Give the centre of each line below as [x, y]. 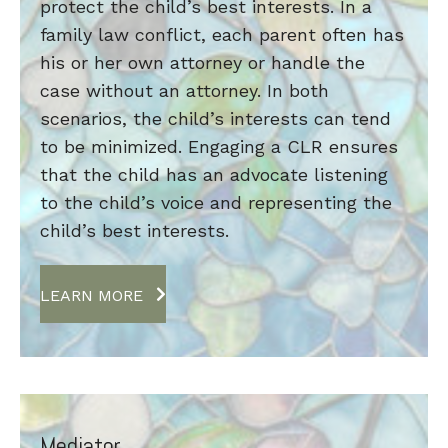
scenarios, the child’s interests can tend [215, 119]
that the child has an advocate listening [214, 175]
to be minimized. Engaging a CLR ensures [219, 147]
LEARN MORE [91, 295]
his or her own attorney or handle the [202, 63]
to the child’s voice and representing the [216, 203]
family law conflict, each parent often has [222, 35]
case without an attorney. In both [184, 91]
